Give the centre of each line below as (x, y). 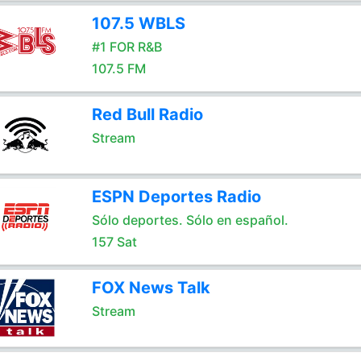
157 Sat (114, 242)
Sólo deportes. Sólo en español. (190, 220)
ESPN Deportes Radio (176, 197)
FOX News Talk (151, 288)
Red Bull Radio (147, 114)
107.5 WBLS (138, 23)
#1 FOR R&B (127, 47)
